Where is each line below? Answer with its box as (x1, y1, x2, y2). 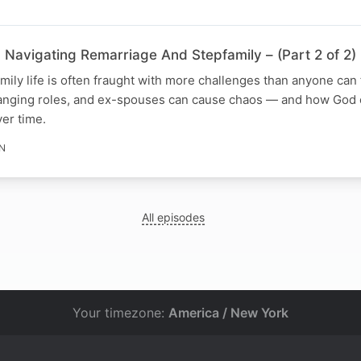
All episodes (142, 210, 205, 224)
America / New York (168, 305, 288, 321)
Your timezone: (73, 305, 168, 321)
